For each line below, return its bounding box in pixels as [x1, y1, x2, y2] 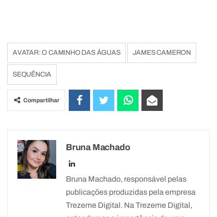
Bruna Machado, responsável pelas [66, 174, 186, 183]
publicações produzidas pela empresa [66, 187, 196, 196]
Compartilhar [23, 96, 60, 104]
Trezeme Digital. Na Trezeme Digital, [66, 201, 192, 209]
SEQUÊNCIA [13, 70, 52, 78]
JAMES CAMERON [132, 48, 191, 56]
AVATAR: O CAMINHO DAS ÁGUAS [13, 48, 121, 56]
